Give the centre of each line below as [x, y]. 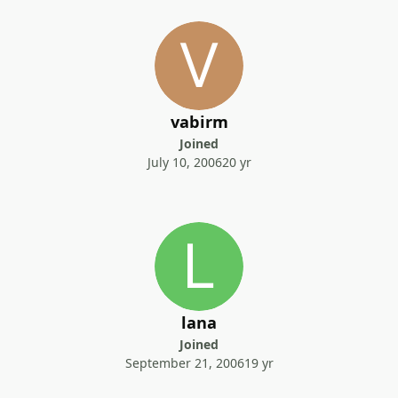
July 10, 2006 [184, 163]
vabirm [199, 122]
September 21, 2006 [184, 363]
